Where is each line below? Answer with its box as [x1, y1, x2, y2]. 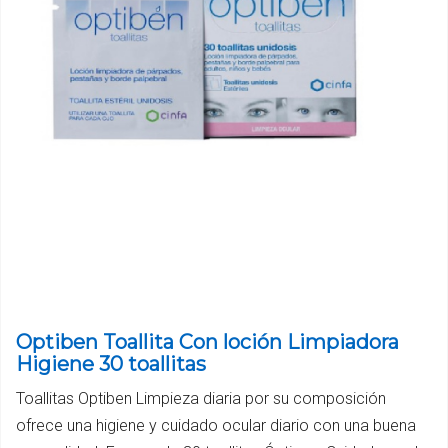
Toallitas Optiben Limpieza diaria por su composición [16, 389, 386, 409]
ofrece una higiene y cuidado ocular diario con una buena [16, 416, 416, 436]
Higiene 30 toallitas [16, 352, 206, 377]
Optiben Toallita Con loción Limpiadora [16, 330, 399, 355]
